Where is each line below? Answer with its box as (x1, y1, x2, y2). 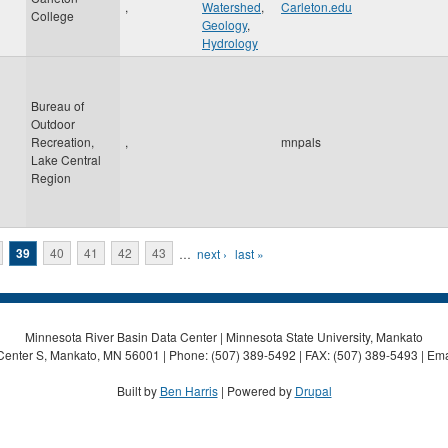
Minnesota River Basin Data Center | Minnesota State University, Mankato (25, 327, 423, 345)
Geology (202, 16, 247, 33)
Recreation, (31, 133, 94, 150)
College (31, 7, 74, 24)
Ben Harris (159, 381, 218, 399)
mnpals (281, 133, 321, 150)
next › (197, 244, 227, 262)
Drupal (294, 381, 332, 399)
